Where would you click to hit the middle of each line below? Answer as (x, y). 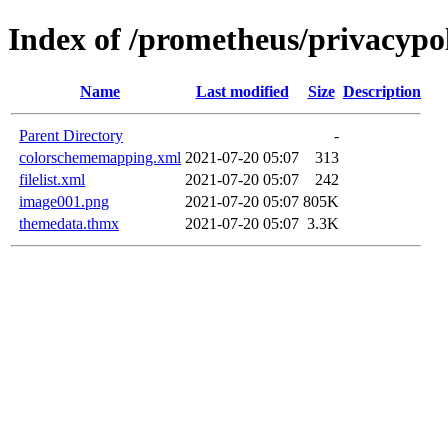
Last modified (242, 91)
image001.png (64, 201)
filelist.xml (52, 179)
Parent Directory (71, 135)
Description (382, 91)
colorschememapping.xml (100, 157)
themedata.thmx (69, 223)
